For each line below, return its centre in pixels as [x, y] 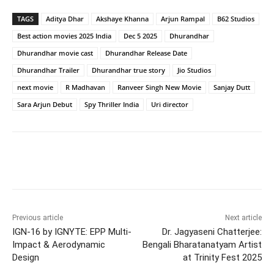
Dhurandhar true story [128, 70]
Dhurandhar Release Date [146, 53]
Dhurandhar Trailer [48, 70]
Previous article [38, 218]
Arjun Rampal [183, 19]
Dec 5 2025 [140, 36]
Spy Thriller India [112, 105]
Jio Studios [194, 70]
